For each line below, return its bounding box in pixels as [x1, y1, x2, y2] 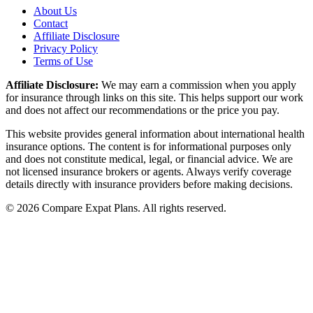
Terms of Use [34, 55, 93, 68]
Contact [34, 17, 68, 30]
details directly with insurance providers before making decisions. [6, 178, 293, 191]
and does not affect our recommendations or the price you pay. [6, 104, 279, 117]
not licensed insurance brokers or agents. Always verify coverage [6, 166, 291, 178]
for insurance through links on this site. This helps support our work [6, 92, 303, 104]
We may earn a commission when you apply [99, 79, 296, 92]
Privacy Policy [34, 43, 98, 55]
